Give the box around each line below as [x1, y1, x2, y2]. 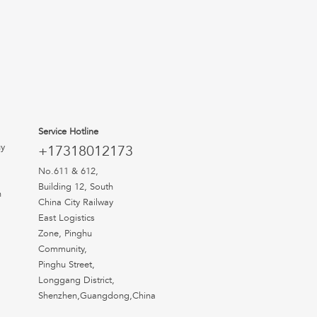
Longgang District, [38, 275, 115, 287]
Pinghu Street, [38, 259, 95, 271]
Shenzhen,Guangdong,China [38, 290, 156, 302]
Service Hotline [38, 126, 98, 138]
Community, [38, 243, 87, 255]
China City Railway [38, 197, 113, 209]
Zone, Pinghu [38, 228, 92, 240]
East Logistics [38, 212, 95, 224]
